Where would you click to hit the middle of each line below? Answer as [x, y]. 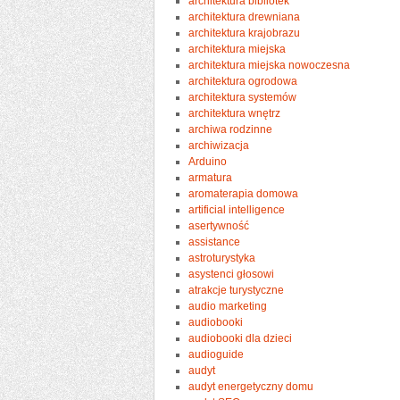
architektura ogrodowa [243, 81]
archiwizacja [219, 145]
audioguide [217, 354]
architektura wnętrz [235, 113]
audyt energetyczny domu [251, 386]
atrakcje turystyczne [237, 290]
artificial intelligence [237, 209]
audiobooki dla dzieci [241, 338]
